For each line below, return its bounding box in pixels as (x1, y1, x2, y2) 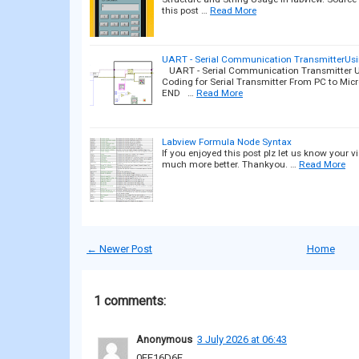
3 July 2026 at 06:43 (197, 333, 287, 345)
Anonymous (136, 333, 192, 345)
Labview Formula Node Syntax (162, 135, 292, 147)
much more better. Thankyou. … (162, 158, 296, 170)
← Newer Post (87, 242, 152, 255)
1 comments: (94, 292, 166, 309)
